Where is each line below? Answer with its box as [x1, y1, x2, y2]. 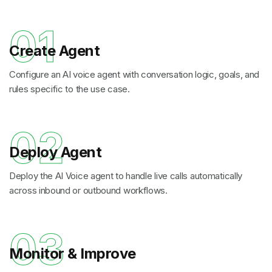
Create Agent [9, 42, 100, 59]
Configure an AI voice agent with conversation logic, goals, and [9, 69, 260, 80]
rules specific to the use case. [9, 83, 130, 95]
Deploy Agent [9, 143, 102, 161]
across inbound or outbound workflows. [9, 185, 168, 196]
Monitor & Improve [9, 245, 136, 262]
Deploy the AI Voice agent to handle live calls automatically [9, 170, 243, 182]
